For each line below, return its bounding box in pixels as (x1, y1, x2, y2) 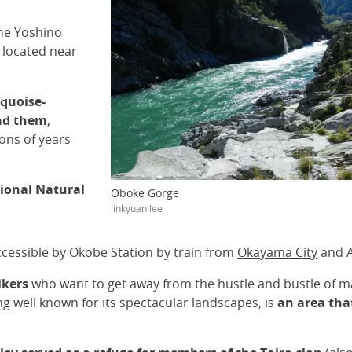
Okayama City (237, 244, 317, 261)
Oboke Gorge (110, 185, 179, 200)
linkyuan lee (110, 202, 163, 214)
